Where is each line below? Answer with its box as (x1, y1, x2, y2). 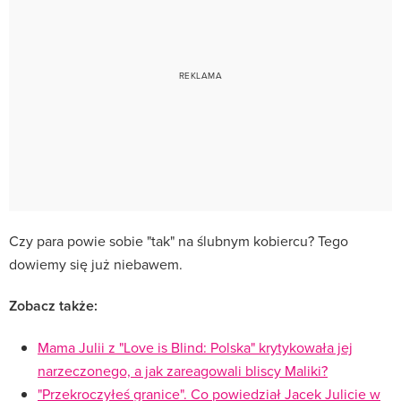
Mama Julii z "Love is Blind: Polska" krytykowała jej (38, 337, 353, 357)
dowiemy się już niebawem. (9, 253, 183, 274)
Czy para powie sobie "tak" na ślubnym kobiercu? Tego (9, 230, 348, 251)
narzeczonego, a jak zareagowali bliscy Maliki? (38, 360, 328, 380)
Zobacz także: (9, 294, 98, 316)
